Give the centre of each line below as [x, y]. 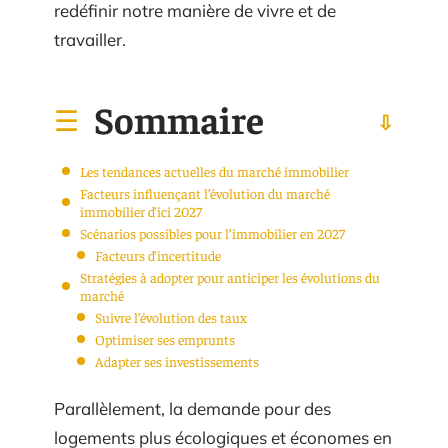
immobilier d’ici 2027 [141, 210]
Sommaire [179, 118]
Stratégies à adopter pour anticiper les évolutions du [230, 276]
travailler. [90, 39]
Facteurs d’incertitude [158, 254]
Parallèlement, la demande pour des [192, 408]
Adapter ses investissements [177, 360]
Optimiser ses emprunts [165, 338]
